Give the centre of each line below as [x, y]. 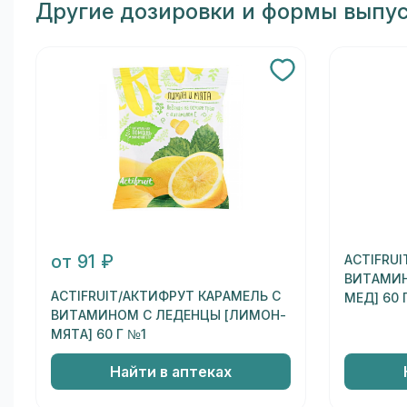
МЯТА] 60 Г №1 [99, 335]
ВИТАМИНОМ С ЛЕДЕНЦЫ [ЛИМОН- [169, 316]
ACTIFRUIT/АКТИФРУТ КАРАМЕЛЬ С [166, 297]
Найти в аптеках [170, 372]
